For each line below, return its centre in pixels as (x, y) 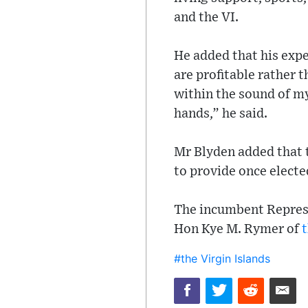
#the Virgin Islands (222, 258)
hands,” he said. (221, 114)
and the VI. (206, 18)
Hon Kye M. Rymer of (238, 229)
